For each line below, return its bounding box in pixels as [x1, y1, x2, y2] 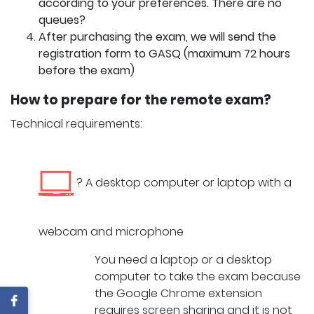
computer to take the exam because [95, 268, 301, 285]
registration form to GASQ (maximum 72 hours [39, 46, 290, 62]
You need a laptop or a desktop [95, 252, 272, 268]
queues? [39, 12, 86, 29]
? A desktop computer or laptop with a [74, 175, 292, 191]
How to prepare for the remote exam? [11, 90, 271, 110]
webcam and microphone [39, 224, 184, 240]
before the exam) [39, 62, 135, 79]
